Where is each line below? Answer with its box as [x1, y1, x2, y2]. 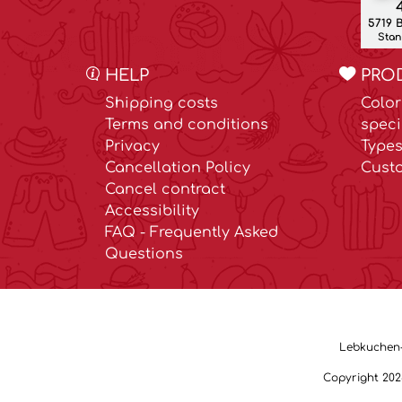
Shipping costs [105, 95, 218, 112]
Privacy [105, 138, 160, 155]
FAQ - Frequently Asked [105, 224, 278, 241]
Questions [105, 246, 183, 263]
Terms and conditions [105, 117, 268, 134]
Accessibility [105, 203, 199, 220]
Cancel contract [105, 181, 225, 198]
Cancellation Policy [105, 160, 250, 177]
